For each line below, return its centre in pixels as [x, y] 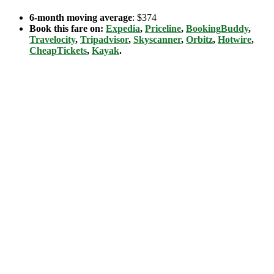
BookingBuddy [217, 29]
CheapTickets [58, 51]
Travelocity [52, 40]
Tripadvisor [104, 40]
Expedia [123, 29]
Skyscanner [157, 40]
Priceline [163, 29]
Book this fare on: [68, 29]
